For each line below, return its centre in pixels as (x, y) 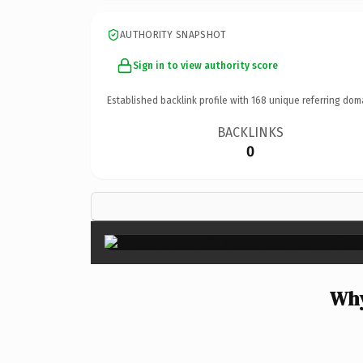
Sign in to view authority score (205, 65)
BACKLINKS (251, 132)
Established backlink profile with (179, 100)
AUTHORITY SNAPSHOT (173, 34)
